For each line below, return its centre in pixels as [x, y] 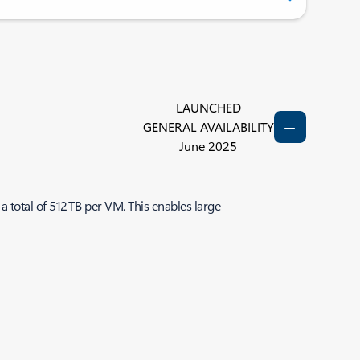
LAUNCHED [208, 107]
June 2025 [209, 146]
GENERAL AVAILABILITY [208, 127]
